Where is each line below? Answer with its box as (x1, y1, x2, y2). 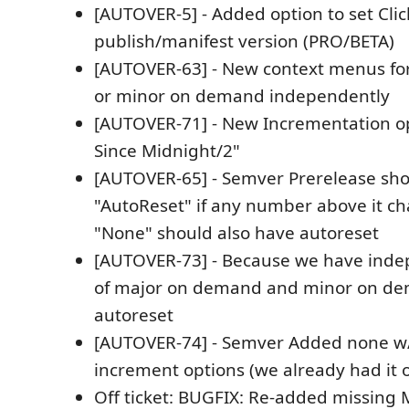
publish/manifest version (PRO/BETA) (94, 28, 394, 53)
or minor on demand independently (94, 83, 390, 108)
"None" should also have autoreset (94, 220, 379, 245)
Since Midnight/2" (94, 138, 240, 163)
